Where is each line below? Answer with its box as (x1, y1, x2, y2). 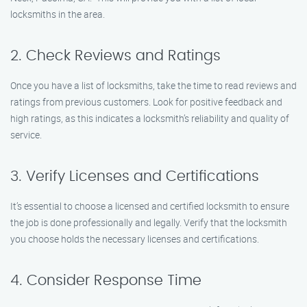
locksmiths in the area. (10, 8, 105, 21)
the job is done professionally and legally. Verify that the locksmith (10, 216, 287, 229)
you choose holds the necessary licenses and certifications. (10, 232, 259, 245)
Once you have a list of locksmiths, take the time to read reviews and (10, 79, 297, 92)
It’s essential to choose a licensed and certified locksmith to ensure (10, 199, 289, 212)
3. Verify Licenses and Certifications (10, 169, 259, 184)
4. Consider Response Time (10, 273, 201, 288)
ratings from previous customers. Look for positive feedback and (10, 95, 282, 108)
